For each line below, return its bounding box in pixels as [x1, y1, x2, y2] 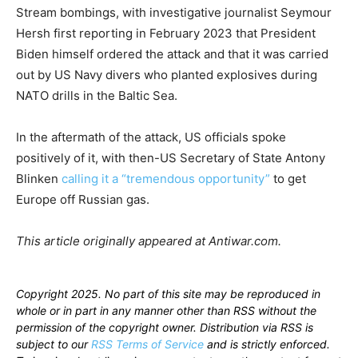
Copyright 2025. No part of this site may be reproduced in [16, 287, 320, 301]
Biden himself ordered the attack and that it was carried [16, 46, 328, 62]
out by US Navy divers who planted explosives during [16, 67, 317, 83]
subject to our [16, 337, 91, 352]
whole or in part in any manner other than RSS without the [16, 304, 316, 318]
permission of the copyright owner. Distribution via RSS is [16, 320, 313, 335]
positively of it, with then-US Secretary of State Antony [16, 150, 325, 166]
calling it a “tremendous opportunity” [62, 171, 270, 187]
